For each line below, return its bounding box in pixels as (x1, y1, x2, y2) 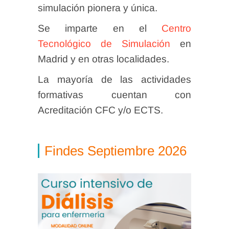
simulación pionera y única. (38, 3, 157, 13)
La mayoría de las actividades (38, 74, 191, 85)
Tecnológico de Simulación (38, 38, 170, 49)
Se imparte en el (38, 23, 162, 34)
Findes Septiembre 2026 (44, 143, 187, 158)
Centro (162, 23, 191, 34)
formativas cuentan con (38, 89, 191, 100)
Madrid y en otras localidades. (38, 54, 169, 64)
